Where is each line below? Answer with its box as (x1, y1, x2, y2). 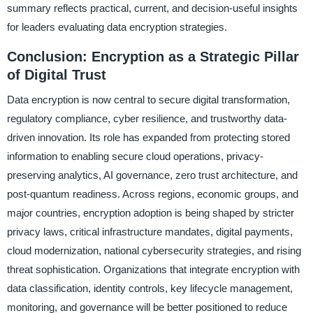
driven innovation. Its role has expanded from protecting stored (6, 131, 290, 144)
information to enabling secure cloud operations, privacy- (6, 150, 263, 163)
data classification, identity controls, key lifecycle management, (6, 282, 293, 295)
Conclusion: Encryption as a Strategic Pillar (6, 48, 299, 64)
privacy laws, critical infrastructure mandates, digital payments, (6, 226, 293, 238)
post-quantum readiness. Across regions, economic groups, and (6, 188, 298, 201)
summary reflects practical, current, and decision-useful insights (6, 1, 298, 14)
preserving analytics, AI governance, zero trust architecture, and (6, 169, 298, 182)
